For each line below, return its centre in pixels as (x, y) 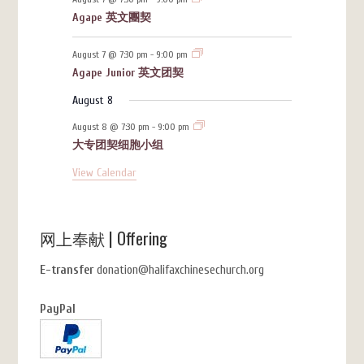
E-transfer (67, 270)
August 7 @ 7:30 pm (110, 54)
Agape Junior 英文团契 (128, 72)
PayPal (58, 309)
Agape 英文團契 (111, 17)
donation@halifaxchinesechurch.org (179, 270)
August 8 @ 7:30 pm (110, 126)
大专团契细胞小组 (117, 145)
